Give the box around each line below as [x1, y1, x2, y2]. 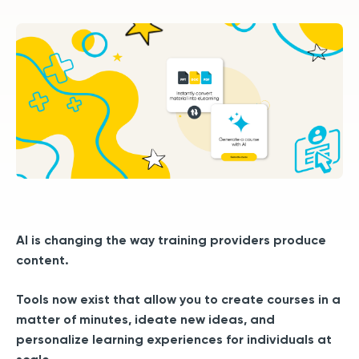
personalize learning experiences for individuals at [16, 332, 332, 348]
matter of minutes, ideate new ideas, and [16, 312, 275, 328]
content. [16, 252, 69, 268]
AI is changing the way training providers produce [16, 232, 326, 248]
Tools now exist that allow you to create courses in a [16, 292, 341, 308]
